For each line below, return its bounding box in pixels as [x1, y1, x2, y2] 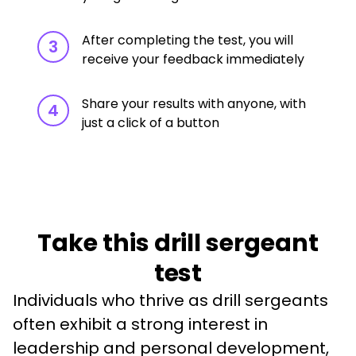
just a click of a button [82, 114, 220, 132]
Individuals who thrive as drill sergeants [13, 289, 332, 311]
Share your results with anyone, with [82, 95, 307, 113]
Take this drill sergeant [37, 226, 319, 260]
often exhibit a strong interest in [13, 313, 272, 335]
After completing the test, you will [82, 31, 294, 49]
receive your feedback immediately [82, 50, 305, 68]
